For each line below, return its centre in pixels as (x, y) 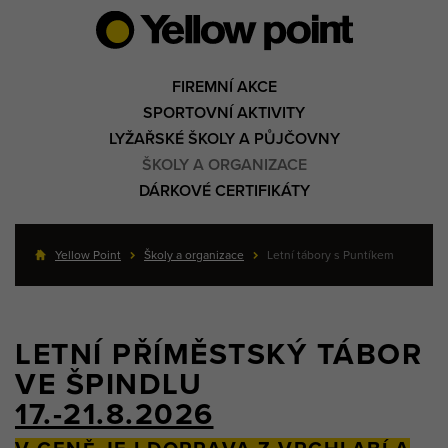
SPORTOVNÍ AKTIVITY (224, 113)
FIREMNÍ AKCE (224, 87)
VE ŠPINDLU (108, 384)
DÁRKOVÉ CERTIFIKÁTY (224, 191)
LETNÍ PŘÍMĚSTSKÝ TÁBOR (218, 354)
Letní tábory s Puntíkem (330, 255)
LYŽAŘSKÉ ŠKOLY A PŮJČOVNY (224, 139)
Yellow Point (88, 255)
